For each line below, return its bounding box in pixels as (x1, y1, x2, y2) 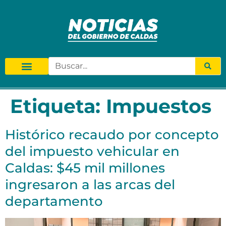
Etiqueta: (10, 94, 106, 119)
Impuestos (106, 94, 211, 119)
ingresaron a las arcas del (5, 177, 175, 193)
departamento (5, 193, 103, 210)
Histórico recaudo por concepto (5, 127, 219, 143)
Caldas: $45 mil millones (5, 160, 165, 177)
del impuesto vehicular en (5, 143, 180, 160)
